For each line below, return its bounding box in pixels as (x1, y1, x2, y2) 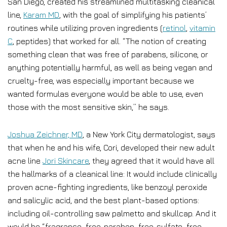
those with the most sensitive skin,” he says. (8, 102, 169, 111)
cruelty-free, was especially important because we (8, 76, 194, 85)
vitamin (190, 23, 215, 32)
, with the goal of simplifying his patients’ (59, 10, 207, 19)
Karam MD (23, 10, 59, 19)
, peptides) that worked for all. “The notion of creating (13, 36, 206, 46)
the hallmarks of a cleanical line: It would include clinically (8, 169, 217, 178)
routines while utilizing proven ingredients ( (8, 23, 163, 32)
